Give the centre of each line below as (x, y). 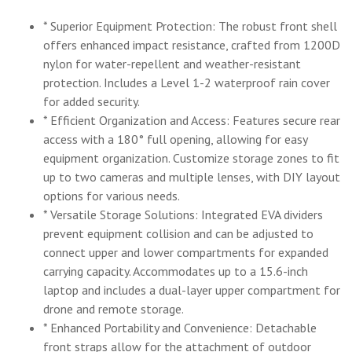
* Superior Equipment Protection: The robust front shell (190, 26)
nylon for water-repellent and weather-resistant (172, 64)
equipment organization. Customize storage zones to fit (191, 158)
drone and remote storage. (114, 309)
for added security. (92, 102)
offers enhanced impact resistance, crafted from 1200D (192, 45)
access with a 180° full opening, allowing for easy (175, 139)
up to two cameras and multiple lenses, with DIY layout (192, 177)
